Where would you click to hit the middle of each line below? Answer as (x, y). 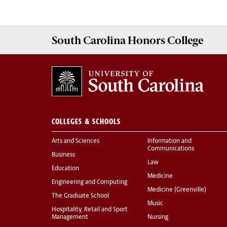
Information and (169, 142)
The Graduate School (80, 196)
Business (63, 155)
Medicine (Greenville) (177, 190)
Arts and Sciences (75, 142)
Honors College (164, 40)
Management (70, 218)
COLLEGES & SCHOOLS (86, 122)
